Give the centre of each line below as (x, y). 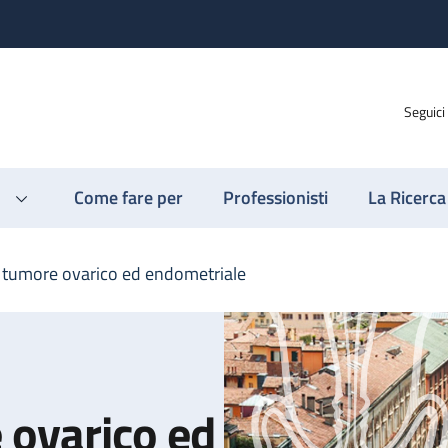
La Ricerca (407, 197)
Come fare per (128, 197)
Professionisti (275, 197)
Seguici (424, 111)
